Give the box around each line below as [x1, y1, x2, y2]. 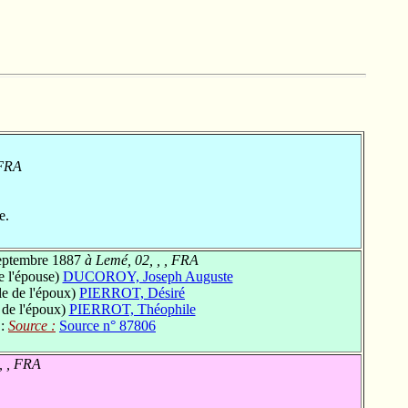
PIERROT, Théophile [68, 301, 196, 318]
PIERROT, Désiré [79, 285, 185, 301]
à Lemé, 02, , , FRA [80, 252, 199, 269]
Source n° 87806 [59, 318, 156, 334]
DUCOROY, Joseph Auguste [62, 269, 233, 285]
